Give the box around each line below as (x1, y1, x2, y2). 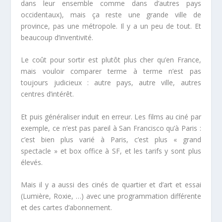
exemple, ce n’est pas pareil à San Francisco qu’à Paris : (21, 123, 201, 133)
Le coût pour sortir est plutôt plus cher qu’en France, (21, 55, 201, 65)
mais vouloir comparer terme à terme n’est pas (21, 66, 201, 76)
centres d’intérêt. (21, 89, 74, 99)
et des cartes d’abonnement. (21, 203, 112, 213)
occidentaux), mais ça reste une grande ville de (21, 9, 201, 19)
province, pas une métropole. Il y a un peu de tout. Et (21, 21, 201, 31)
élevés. (21, 157, 43, 167)
